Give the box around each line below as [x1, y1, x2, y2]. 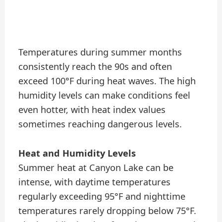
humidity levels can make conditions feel [18, 89, 191, 102]
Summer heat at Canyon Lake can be [18, 161, 174, 173]
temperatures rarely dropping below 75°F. [18, 204, 197, 217]
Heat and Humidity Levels [18, 147, 136, 159]
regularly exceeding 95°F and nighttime [18, 190, 186, 202]
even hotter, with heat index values [18, 104, 166, 116]
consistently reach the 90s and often [18, 60, 172, 73]
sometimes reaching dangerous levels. [18, 118, 182, 130]
